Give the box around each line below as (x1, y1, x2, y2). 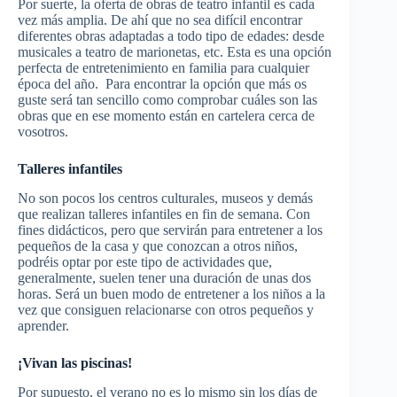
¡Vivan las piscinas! (18, 355, 132, 371)
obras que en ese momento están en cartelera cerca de (18, 108, 315, 124)
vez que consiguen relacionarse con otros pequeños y (18, 302, 314, 318)
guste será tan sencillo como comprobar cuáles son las (18, 92, 317, 108)
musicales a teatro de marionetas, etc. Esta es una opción (18, 44, 331, 60)
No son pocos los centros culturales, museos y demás (18, 191, 313, 206)
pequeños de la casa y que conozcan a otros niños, (18, 238, 298, 254)
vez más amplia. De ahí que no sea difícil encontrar (18, 12, 302, 28)
